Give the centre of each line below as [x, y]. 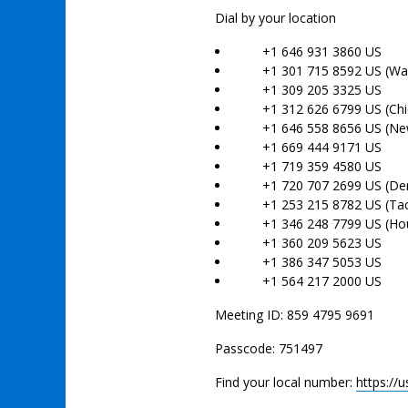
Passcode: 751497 [269, 348]
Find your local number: [286, 382]
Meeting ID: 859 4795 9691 [295, 315]
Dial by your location [275, 18]
